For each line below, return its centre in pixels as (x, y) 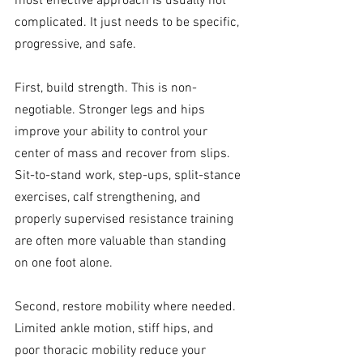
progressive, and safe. (75, 45)
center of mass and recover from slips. (124, 154)
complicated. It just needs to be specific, (128, 23)
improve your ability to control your (113, 132)
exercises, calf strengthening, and (109, 198)
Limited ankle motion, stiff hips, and (116, 329)
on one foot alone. (64, 264)
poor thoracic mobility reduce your (112, 351)
